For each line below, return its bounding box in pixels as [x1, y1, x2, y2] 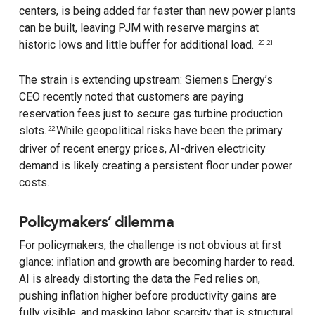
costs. [18, 176, 49, 190]
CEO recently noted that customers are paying [18, 90, 243, 104]
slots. [18, 124, 46, 138]
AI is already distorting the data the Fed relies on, [18, 272, 260, 286]
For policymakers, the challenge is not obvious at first [18, 238, 281, 252]
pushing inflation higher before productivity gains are [18, 289, 276, 303]
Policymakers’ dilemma [18, 216, 174, 231]
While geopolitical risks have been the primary [53, 124, 283, 138]
